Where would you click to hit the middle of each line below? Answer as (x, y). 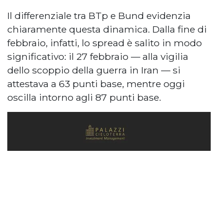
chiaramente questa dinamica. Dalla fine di (107, 29)
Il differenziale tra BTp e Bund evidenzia (99, 15)
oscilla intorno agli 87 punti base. (84, 97)
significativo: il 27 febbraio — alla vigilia (98, 56)
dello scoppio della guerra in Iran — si (94, 70)
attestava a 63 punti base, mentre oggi (96, 83)
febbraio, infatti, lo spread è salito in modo (105, 43)
